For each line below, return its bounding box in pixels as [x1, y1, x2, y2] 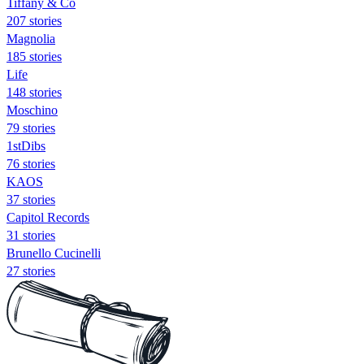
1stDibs [6, 138, 45, 153]
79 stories [6, 120, 55, 135]
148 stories [6, 84, 62, 99]
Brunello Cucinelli [6, 245, 101, 260]
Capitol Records [6, 210, 89, 224]
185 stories [6, 49, 62, 63]
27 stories [6, 263, 55, 278]
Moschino [6, 102, 58, 117]
